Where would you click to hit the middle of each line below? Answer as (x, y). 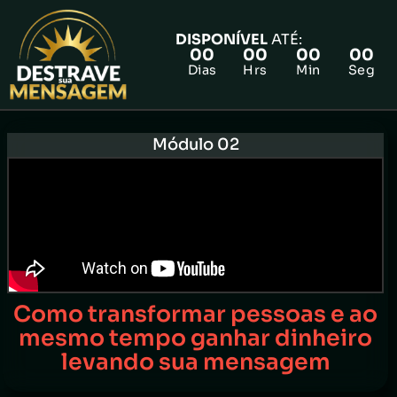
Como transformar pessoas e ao (195, 315)
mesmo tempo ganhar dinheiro (195, 339)
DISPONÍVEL (222, 40)
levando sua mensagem (195, 362)
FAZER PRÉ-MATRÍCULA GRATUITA (200, 136)
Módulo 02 (195, 145)
